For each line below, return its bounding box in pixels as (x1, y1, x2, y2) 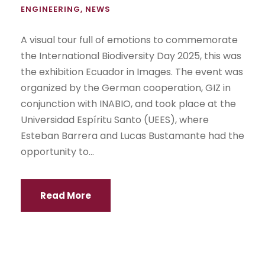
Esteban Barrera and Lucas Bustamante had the (21, 128, 244, 143)
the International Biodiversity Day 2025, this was (21, 49, 241, 63)
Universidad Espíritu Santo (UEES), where (21, 112, 209, 127)
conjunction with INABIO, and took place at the (21, 96, 236, 111)
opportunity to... (21, 144, 94, 159)
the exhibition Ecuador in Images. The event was (21, 64, 243, 79)
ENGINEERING (21, 3, 80, 15)
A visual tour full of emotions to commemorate (21, 33, 238, 47)
